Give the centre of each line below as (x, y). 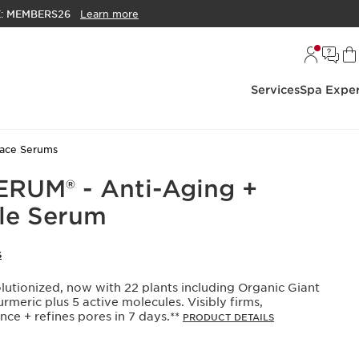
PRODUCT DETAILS (228, 318)
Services (275, 90)
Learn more (109, 14)
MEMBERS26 (38, 14)
